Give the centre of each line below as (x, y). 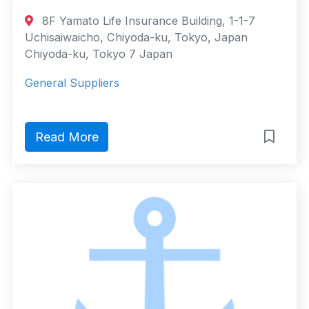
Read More (67, 137)
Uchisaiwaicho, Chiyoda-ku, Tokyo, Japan (136, 38)
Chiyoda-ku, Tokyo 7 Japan (99, 54)
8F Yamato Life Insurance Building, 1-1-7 (147, 21)
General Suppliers (72, 83)
